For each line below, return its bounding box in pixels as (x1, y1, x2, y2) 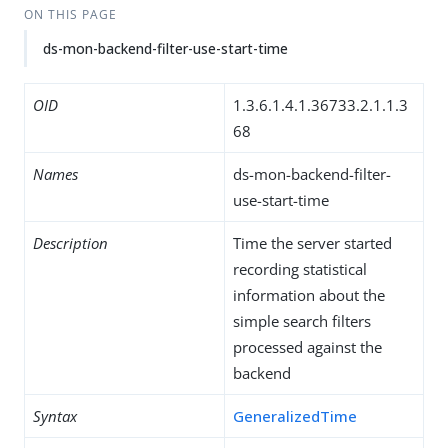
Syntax (33, 406, 77, 426)
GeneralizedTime (233, 406, 357, 426)
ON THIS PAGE (23, 6, 117, 23)
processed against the (233, 337, 382, 357)
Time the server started (233, 233, 392, 253)
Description (33, 233, 108, 253)
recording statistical (233, 259, 367, 279)
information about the (233, 285, 385, 305)
